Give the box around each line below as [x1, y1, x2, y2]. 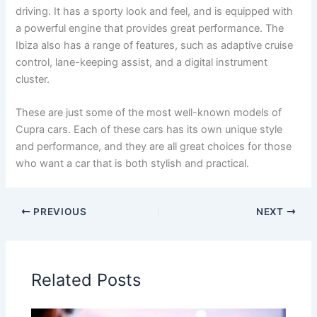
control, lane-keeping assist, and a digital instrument [16, 55, 268, 69]
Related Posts [31, 269, 142, 290]
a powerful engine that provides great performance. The [16, 21, 284, 35]
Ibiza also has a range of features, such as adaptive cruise [16, 38, 294, 52]
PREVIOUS [30, 206, 87, 217]
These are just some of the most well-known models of [16, 106, 282, 120]
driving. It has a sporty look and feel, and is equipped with [16, 4, 294, 18]
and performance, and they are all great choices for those [16, 140, 292, 154]
